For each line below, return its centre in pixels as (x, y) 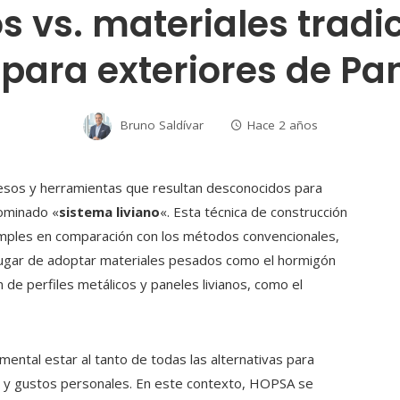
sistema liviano (109, 212)
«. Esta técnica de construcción (254, 212)
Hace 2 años (282, 125)
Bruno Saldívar (162, 125)
